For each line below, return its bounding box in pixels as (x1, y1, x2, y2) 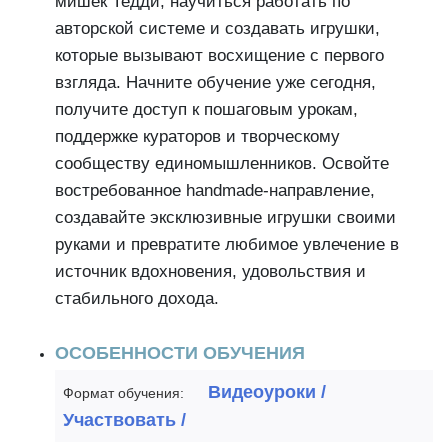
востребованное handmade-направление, (55, 181, 375, 200)
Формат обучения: (63, 385, 184, 401)
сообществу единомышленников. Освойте (55, 154, 389, 173)
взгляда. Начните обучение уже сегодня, (55, 73, 376, 92)
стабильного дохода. (55, 289, 219, 308)
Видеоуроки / (208, 382, 326, 402)
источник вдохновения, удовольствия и (55, 262, 366, 281)
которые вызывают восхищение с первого (55, 46, 384, 65)
